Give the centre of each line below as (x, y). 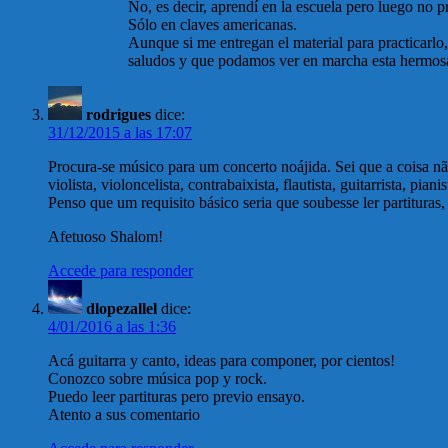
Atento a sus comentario (124, 415)
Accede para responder (120, 271)
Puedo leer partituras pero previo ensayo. (176, 397)
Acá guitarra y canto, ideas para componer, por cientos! (221, 361)
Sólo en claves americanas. (212, 25)
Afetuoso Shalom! (105, 237)
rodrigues (118, 115)
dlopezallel (121, 309)
